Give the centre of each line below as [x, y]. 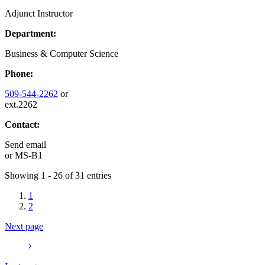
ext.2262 [21, 104]
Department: [30, 33]
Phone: [19, 73]
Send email [25, 144]
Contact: [22, 124]
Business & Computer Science [62, 53]
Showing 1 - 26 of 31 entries [58, 175]
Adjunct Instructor [39, 13]
